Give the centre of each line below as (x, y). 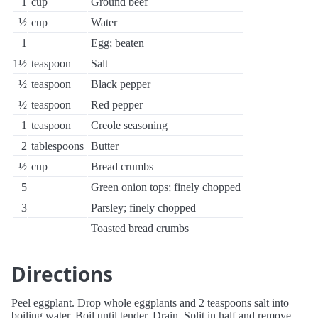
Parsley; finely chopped (143, 208)
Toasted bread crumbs (140, 228)
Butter (105, 146)
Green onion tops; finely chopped (166, 187)
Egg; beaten (117, 43)
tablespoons (57, 146)
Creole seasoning (129, 125)
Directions (62, 274)
